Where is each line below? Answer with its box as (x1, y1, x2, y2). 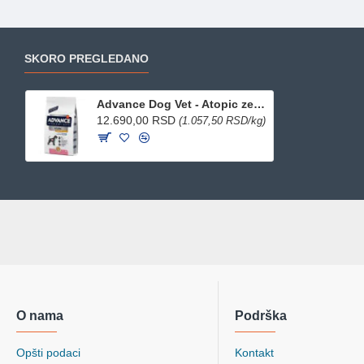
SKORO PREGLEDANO (24, 52, 149, 66)
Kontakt (234, 345, 274, 359)
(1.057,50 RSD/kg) (179, 115, 266, 128)
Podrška (234, 308, 287, 323)
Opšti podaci (16, 345, 80, 359)
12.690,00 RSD (97, 114, 180, 128)
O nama (16, 308, 63, 323)
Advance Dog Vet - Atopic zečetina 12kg (253, 97, 266, 111)
